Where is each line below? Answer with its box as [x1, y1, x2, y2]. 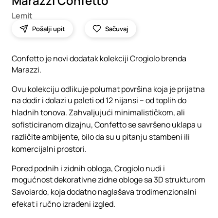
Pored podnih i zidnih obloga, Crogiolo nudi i [12, 163, 165, 174]
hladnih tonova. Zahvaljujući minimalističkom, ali [12, 107, 185, 118]
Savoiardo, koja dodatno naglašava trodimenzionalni [12, 186, 197, 197]
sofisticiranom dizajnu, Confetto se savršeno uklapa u [12, 119, 202, 130]
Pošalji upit [32, 24, 65, 33]
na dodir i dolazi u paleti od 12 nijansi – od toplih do [12, 95, 186, 106]
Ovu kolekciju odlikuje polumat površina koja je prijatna [12, 84, 205, 94]
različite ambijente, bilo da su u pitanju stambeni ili [12, 131, 190, 142]
